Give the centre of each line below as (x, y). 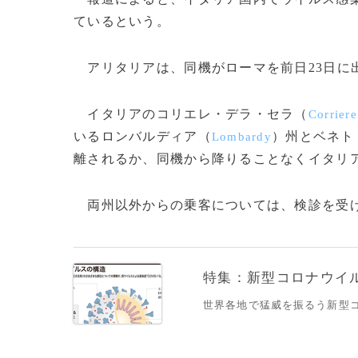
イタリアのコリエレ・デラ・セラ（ (191, 114)
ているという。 (122, 21)
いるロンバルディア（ (143, 136)
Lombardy (242, 137)
